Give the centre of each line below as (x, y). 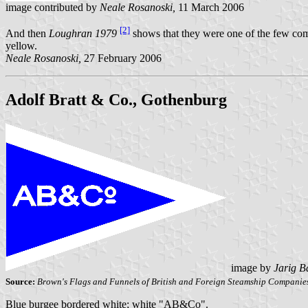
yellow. (21, 46)
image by (251, 267)
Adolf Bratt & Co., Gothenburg (116, 100)
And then (27, 34)
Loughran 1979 (83, 34)
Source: (20, 282)
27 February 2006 (121, 58)
